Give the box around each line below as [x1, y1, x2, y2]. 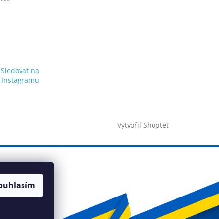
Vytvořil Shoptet [117, 120, 169, 130]
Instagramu [1, 75, 39, 85]
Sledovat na [1, 66, 40, 76]
